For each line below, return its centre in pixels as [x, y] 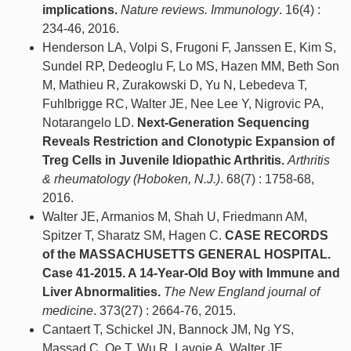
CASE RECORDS [277, 236]
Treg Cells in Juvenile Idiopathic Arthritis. [163, 161]
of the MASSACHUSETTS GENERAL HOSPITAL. [186, 255]
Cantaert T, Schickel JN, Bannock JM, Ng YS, [168, 330]
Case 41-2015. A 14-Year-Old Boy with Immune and [191, 273]
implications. [80, 10]
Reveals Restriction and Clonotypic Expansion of [188, 142]
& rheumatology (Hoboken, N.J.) [131, 179]
